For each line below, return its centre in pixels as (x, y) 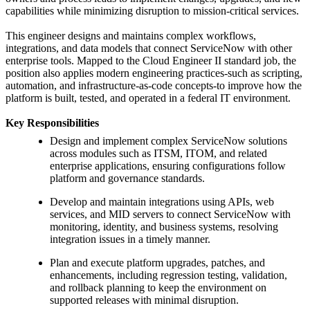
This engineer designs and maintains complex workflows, (131, 36)
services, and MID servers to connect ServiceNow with (170, 215)
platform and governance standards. (127, 179)
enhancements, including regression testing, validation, (168, 275)
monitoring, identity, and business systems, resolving (164, 227)
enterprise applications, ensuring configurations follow (168, 166)
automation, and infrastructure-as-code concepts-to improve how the (154, 86)
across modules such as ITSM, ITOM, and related (158, 154)
